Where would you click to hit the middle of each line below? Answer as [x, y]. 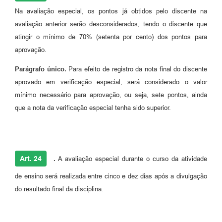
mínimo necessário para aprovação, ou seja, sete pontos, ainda [111, 95]
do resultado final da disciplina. [59, 189]
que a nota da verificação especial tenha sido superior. [93, 108]
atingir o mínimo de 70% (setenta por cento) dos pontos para [111, 37]
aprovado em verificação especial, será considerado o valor [111, 82]
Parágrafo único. [41, 69]
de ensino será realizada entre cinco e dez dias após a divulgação [111, 176]
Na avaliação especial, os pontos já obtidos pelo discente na [111, 11]
